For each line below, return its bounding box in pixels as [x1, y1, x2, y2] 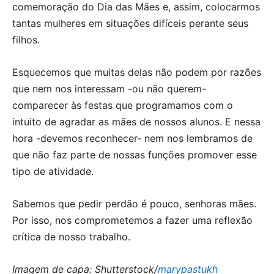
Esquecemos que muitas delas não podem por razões [12, 66, 261, 79]
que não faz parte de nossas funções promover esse [12, 149, 257, 161]
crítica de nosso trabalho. [12, 231, 130, 243]
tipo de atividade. [12, 165, 94, 178]
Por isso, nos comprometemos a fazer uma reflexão [12, 214, 253, 227]
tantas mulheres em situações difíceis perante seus [12, 17, 248, 30]
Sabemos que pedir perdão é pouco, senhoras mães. [12, 198, 256, 210]
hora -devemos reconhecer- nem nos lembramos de [12, 132, 253, 145]
